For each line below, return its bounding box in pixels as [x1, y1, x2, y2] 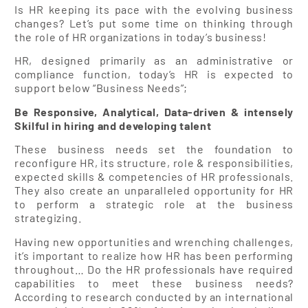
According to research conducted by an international [14, 289, 294, 303]
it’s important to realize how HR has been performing [14, 248, 294, 262]
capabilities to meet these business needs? [14, 276, 294, 289]
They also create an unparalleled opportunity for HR [14, 184, 294, 197]
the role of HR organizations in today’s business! [14, 30, 267, 44]
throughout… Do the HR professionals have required [14, 262, 294, 276]
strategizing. [14, 211, 82, 225]
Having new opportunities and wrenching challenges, [14, 234, 294, 248]
